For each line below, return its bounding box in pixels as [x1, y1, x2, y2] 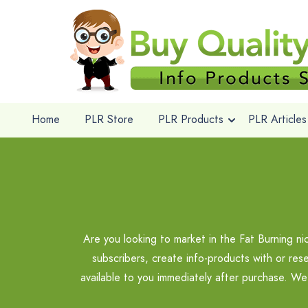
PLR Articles [247, 111, 307, 127]
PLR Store [84, 111, 133, 127]
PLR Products [157, 111, 223, 127]
